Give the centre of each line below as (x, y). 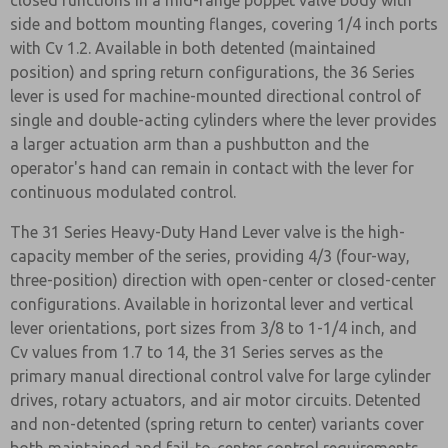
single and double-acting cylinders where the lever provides (223, 120)
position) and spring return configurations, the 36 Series (212, 72)
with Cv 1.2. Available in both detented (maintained (193, 48)
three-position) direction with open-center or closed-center (223, 280)
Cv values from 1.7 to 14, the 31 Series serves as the (196, 352)
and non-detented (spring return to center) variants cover (217, 424)
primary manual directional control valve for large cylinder (220, 376)
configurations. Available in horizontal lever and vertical (211, 304)
